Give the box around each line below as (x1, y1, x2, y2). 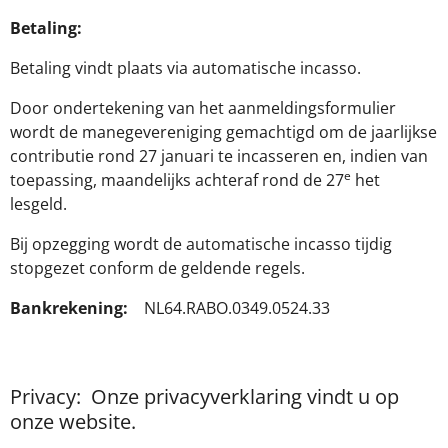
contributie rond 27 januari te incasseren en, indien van (10, 145, 428, 167)
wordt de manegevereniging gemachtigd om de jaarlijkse (10, 121, 437, 143)
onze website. (10, 407, 136, 435)
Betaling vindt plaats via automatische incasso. (10, 57, 361, 79)
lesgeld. (10, 193, 67, 215)
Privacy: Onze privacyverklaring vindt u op (10, 382, 399, 410)
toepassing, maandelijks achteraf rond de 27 (10, 169, 344, 191)
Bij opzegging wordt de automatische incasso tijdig (10, 233, 392, 255)
